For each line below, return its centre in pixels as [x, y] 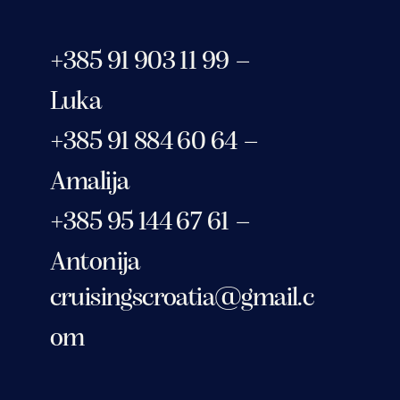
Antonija [95, 263]
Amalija [89, 183]
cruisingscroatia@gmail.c [182, 298]
